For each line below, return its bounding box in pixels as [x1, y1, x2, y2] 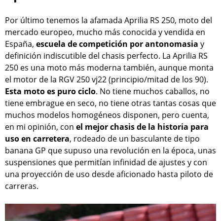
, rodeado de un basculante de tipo [70, 133, 200, 144]
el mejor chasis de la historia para [76, 121, 209, 132]
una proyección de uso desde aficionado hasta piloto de [5, 168, 213, 180]
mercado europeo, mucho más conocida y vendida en [5, 26, 205, 37]
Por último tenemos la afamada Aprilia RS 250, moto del [5, 14, 212, 26]
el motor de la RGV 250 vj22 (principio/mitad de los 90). [5, 74, 208, 85]
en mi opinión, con [5, 121, 76, 132]
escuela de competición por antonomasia [36, 38, 198, 49]
